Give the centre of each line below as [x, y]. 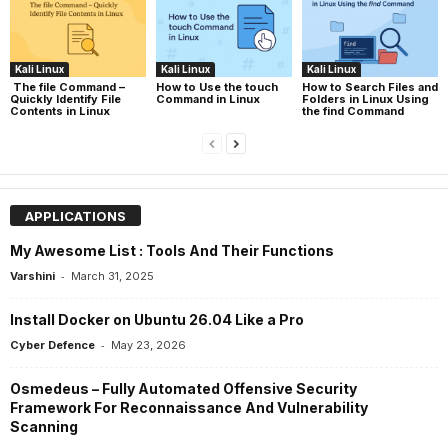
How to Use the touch [216, 86]
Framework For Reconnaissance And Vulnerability [189, 407]
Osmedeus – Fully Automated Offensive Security [183, 388]
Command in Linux [207, 98]
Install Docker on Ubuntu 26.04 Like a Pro [157, 319]
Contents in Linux [60, 110]
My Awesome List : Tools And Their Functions [172, 250]
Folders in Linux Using [365, 98]
